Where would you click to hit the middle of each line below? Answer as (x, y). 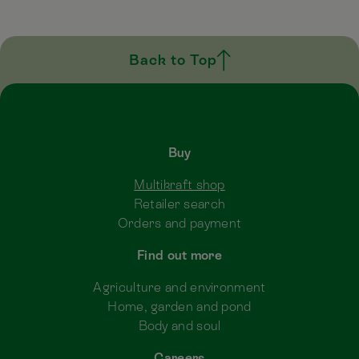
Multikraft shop (179, 185)
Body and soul (179, 326)
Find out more (179, 256)
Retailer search (179, 204)
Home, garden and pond (179, 307)
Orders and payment (179, 224)
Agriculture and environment (179, 288)
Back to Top (173, 60)
